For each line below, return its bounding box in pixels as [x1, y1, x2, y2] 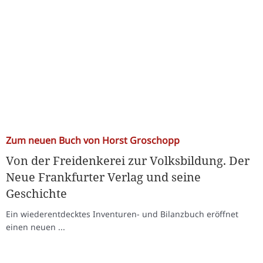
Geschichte [6, 186, 67, 201]
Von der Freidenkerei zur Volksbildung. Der [6, 153, 249, 168]
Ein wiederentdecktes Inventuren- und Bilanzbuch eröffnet [6, 208, 238, 220]
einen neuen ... [6, 221, 65, 232]
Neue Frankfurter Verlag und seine [6, 169, 201, 185]
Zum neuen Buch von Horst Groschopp [6, 134, 180, 147]
